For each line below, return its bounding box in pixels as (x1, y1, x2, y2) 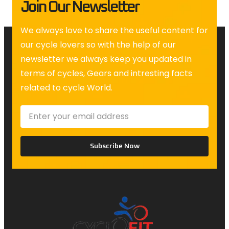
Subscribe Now (89, 142, 140, 150)
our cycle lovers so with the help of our (20, 39, 176, 51)
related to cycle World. (20, 82, 112, 94)
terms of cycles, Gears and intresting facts (20, 67, 192, 80)
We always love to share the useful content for (20, 25, 208, 37)
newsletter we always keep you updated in (20, 53, 192, 65)
